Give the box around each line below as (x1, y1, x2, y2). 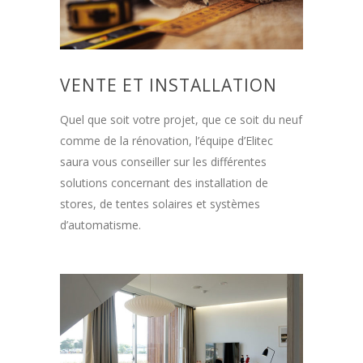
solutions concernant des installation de (60, 175, 268, 191)
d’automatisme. (60, 217, 141, 233)
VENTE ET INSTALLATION (60, 74, 277, 97)
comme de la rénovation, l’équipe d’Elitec (60, 133, 273, 149)
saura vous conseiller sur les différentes (60, 154, 267, 170)
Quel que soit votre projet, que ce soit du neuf (60, 112, 302, 128)
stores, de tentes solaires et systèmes (60, 196, 260, 212)
